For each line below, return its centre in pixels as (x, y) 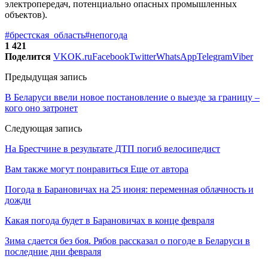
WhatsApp (176, 56)
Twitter (143, 56)
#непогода (106, 35)
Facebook (111, 56)
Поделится (28, 56)
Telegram (214, 56)
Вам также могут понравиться (66, 169)
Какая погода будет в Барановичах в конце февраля (109, 220)
